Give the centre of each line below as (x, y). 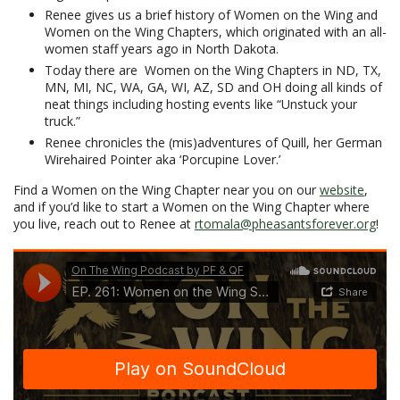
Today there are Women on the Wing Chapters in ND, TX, (213, 70)
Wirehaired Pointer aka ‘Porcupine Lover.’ (162, 159)
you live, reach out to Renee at (104, 223)
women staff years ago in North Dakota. (162, 48)
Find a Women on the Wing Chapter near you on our (167, 189)
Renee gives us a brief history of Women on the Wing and (211, 14)
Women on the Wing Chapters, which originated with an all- (216, 31)
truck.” (62, 121)
